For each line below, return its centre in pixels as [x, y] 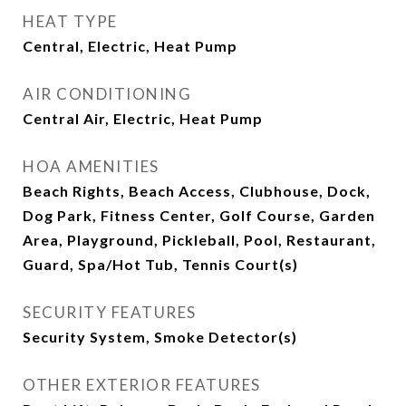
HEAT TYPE [70, 22]
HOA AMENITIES [91, 167]
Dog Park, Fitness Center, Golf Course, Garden [199, 216]
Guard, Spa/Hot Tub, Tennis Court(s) [160, 265]
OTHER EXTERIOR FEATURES [142, 385]
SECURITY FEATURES [110, 313]
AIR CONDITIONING [107, 94]
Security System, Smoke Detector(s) [160, 337]
